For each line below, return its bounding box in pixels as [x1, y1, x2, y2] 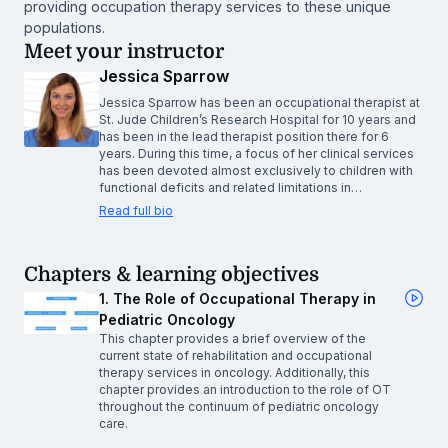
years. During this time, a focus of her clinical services [99, 145, 414, 161]
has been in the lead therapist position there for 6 [99, 128, 389, 144]
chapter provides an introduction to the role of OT [99, 381, 391, 397]
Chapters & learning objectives [24, 262, 319, 286]
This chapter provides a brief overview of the [99, 330, 366, 346]
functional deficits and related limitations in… [99, 179, 362, 195]
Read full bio [99, 202, 173, 218]
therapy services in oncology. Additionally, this [99, 364, 370, 380]
